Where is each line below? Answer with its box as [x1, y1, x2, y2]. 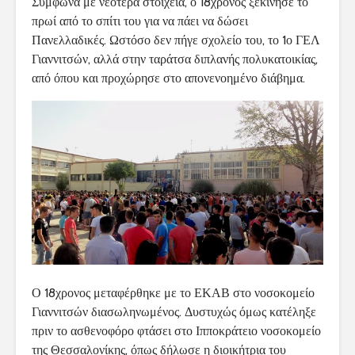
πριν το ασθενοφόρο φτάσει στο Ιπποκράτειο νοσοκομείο [32, 323, 321, 339]
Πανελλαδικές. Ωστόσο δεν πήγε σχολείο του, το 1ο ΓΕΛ [32, 32, 320, 48]
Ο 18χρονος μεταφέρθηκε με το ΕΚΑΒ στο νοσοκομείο [32, 285, 315, 301]
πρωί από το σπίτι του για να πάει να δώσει [32, 13, 248, 29]
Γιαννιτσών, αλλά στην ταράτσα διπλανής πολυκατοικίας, [32, 52, 318, 67]
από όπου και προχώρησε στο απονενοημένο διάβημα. [32, 71, 305, 86]
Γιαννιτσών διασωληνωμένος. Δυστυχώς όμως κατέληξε [32, 304, 316, 320]
